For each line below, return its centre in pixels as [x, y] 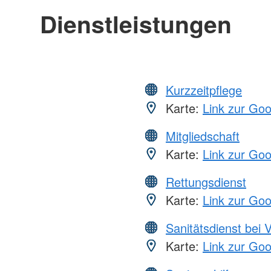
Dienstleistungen [135, 23]
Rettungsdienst [206, 181]
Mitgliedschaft [203, 135]
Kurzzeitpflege [204, 90]
